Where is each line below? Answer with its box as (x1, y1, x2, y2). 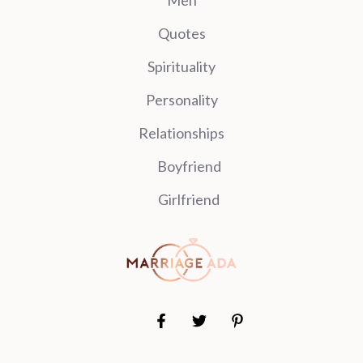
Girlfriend (158, 190, 220, 208)
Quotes (157, 23, 206, 42)
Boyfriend (156, 156, 221, 175)
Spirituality (147, 57, 216, 75)
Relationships (139, 123, 224, 142)
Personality (145, 90, 218, 109)
